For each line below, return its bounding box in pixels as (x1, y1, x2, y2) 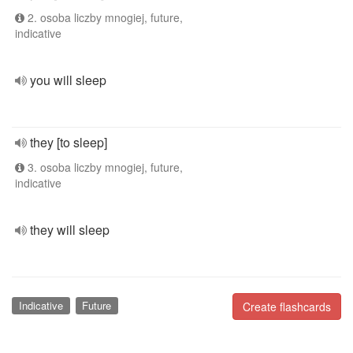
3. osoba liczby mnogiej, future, (24, 159, 183, 175)
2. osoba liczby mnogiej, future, (24, 9, 183, 25)
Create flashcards (243, 299, 331, 314)
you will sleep (30, 71, 106, 89)
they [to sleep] (30, 133, 107, 151)
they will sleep (30, 221, 110, 239)
